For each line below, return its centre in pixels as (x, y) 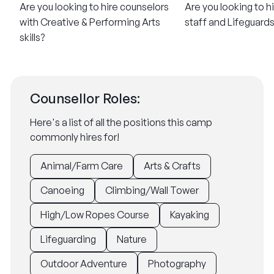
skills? (32, 37)
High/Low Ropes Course (95, 215)
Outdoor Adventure (84, 264)
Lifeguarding (68, 239)
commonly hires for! (75, 137)
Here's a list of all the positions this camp (121, 122)
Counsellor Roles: (85, 98)
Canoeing (62, 190)
